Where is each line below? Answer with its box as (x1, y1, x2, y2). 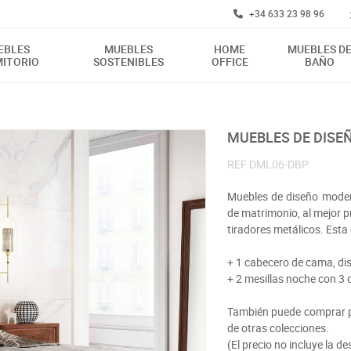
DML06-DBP (248, 156, 309, 172)
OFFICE (211, 54, 248, 69)
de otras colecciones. (226, 320, 329, 335)
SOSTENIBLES (92, 54, 164, 69)
